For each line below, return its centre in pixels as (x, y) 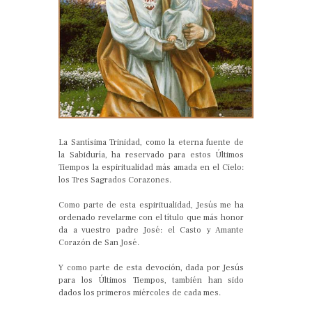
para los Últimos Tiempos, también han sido (151, 280)
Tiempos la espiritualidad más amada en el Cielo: (151, 167)
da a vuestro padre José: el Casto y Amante (151, 230)
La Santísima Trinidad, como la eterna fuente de (151, 142)
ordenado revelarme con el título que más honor (151, 217)
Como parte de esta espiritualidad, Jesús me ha (151, 205)
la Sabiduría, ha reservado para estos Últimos (151, 155)
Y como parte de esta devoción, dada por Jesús (151, 267)
